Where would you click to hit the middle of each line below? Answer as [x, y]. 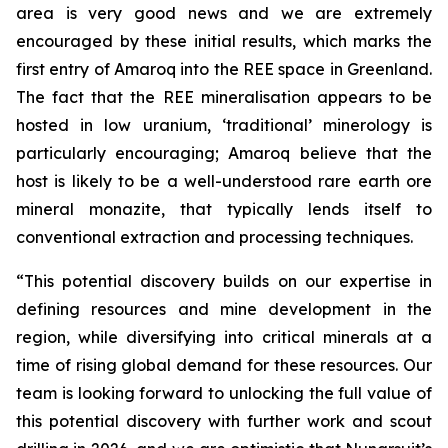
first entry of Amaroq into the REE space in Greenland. [224, 68]
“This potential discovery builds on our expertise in [224, 280]
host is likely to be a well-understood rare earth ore [224, 180]
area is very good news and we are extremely [224, 12]
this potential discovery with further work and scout [224, 420]
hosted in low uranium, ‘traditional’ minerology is [224, 124]
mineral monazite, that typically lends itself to [224, 208]
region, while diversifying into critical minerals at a [224, 336]
